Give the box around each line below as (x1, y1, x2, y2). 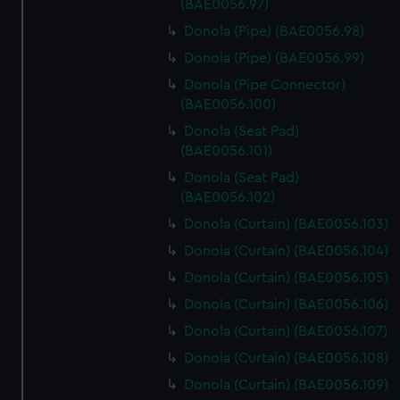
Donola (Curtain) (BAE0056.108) (184, 351, 389, 365)
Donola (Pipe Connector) (184, 78, 346, 92)
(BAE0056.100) (180, 97, 277, 112)
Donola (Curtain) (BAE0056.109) (184, 378, 389, 392)
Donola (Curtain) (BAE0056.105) (184, 271, 389, 285)
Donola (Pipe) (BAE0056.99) (184, 51, 365, 65)
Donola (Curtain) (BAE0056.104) (184, 244, 389, 258)
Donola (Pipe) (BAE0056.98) (184, 24, 365, 38)
